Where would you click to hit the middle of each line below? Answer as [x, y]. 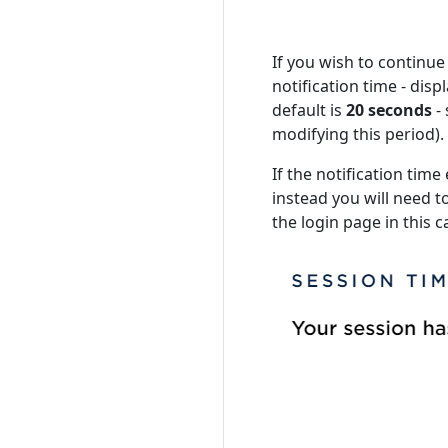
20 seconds [389, 109]
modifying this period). [358, 133]
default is [309, 109]
